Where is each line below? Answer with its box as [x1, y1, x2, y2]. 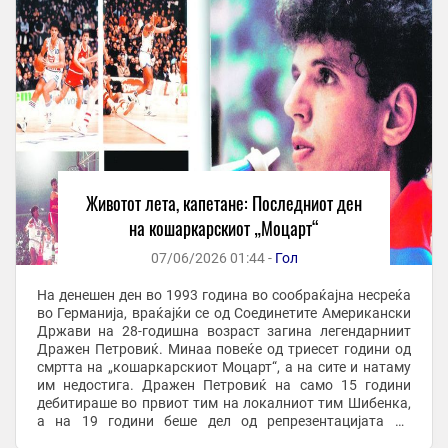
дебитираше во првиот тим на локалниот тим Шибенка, [36, 395, 411, 412]
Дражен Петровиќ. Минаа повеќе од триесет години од [36, 341, 411, 358]
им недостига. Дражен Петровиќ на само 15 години [36, 377, 411, 394]
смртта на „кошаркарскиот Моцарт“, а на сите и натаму [36, 359, 411, 376]
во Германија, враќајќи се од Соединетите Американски [36, 305, 411, 322]
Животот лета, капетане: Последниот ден [86, 190, 362, 217]
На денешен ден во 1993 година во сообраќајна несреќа [36, 287, 411, 304]
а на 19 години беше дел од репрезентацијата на [36, 413, 411, 430]
